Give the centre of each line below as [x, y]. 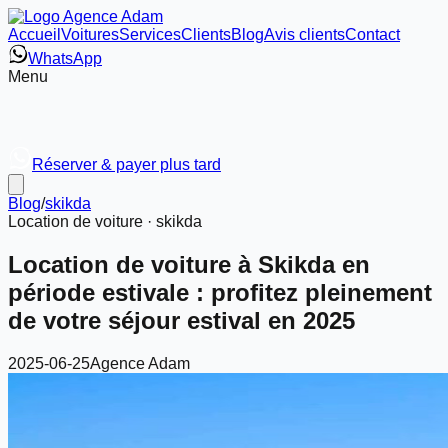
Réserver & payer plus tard [126, 164]
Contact [372, 34]
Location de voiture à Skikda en [189, 264]
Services [150, 34]
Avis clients [304, 34]
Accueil [34, 34]
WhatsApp [65, 58]
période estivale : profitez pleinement [220, 292]
